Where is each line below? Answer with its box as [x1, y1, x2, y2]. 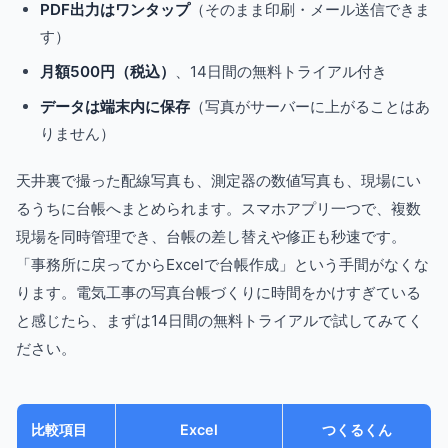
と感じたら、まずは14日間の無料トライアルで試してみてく [16, 311, 423, 330]
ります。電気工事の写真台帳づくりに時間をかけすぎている [16, 283, 421, 302]
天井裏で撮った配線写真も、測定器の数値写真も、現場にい [16, 171, 421, 190]
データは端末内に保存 [40, 97, 190, 116]
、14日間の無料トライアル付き [175, 62, 387, 81]
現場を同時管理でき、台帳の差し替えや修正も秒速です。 [16, 227, 406, 246]
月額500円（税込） [40, 62, 175, 81]
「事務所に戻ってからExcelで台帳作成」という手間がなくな [16, 255, 429, 274]
